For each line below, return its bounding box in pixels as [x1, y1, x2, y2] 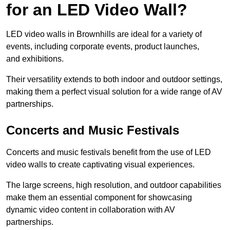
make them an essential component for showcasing [6, 193, 192, 202]
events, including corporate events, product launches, [6, 42, 199, 51]
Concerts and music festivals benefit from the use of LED [6, 148, 211, 157]
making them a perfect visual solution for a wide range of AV [6, 87, 222, 97]
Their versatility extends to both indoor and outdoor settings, [6, 75, 222, 84]
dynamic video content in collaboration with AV [6, 205, 175, 215]
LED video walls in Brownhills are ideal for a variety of [6, 30, 202, 39]
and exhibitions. [6, 54, 64, 64]
